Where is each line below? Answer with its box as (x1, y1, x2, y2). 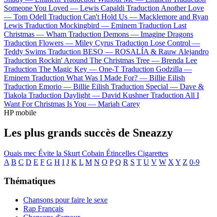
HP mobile (4, 108, 36, 117)
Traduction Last (139, 21, 186, 30)
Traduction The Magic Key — (4, 64, 99, 73)
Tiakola (4, 91, 27, 99)
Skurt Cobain (63, 149, 106, 158)
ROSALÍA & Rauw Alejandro (115, 47, 209, 56)
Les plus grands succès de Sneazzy (4, 126, 173, 139)
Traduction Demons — (68, 30, 140, 38)
